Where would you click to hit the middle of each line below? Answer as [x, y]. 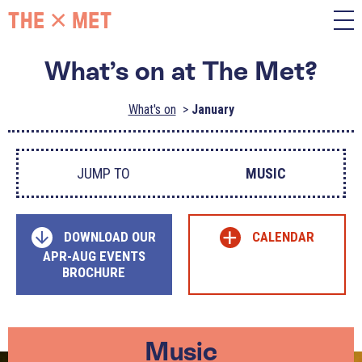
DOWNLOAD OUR [110, 237]
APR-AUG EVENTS [94, 256]
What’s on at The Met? [181, 71]
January [213, 109]
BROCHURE [94, 272]
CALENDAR [283, 237]
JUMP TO [103, 173]
